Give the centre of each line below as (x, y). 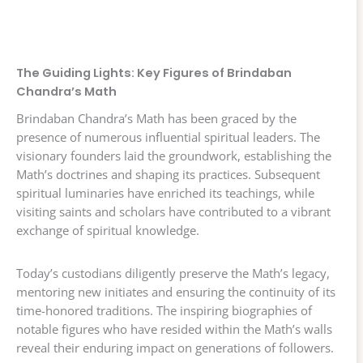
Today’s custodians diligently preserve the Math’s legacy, (173, 273)
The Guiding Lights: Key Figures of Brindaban (154, 73)
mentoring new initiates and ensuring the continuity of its (176, 292)
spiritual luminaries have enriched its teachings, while (165, 193)
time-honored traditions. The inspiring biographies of (164, 311)
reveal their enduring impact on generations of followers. (175, 348)
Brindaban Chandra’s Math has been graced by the (156, 119)
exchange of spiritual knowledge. (108, 231)
